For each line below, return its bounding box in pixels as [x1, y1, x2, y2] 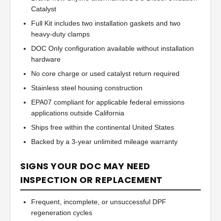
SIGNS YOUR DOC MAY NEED [20, 160, 150, 173]
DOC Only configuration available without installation [31, 44, 194, 53]
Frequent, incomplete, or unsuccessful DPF [31, 198, 166, 206]
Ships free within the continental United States [31, 123, 174, 132]
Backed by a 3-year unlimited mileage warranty [31, 138, 178, 146]
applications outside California [31, 109, 124, 117]
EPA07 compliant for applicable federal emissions [31, 98, 184, 107]
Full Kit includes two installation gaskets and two [31, 19, 181, 28]
